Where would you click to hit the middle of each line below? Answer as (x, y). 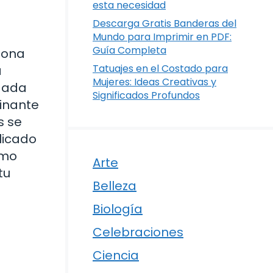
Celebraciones (138, 232)
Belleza (115, 186)
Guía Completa (129, 50)
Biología (118, 209)
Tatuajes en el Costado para (160, 68)
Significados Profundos (146, 95)
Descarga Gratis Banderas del (165, 23)
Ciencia (116, 255)
